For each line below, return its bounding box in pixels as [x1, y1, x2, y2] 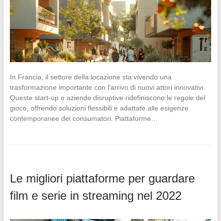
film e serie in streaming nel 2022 [9, 188, 182, 202]
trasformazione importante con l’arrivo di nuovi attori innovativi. [9, 83, 205, 91]
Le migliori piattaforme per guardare [9, 171, 195, 185]
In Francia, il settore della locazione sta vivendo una [9, 73, 172, 81]
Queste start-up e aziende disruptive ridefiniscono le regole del [9, 93, 205, 102]
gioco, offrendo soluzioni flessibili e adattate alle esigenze [9, 104, 188, 112]
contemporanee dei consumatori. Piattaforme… [9, 114, 158, 122]
